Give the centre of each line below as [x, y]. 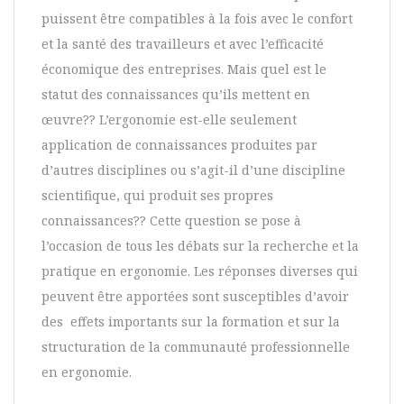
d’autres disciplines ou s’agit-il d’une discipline [193, 170]
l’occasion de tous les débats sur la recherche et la [200, 246]
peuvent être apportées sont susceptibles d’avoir [195, 297]
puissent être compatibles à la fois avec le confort [197, 19]
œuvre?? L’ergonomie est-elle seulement [169, 120]
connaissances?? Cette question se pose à [171, 221]
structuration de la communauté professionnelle [196, 347]
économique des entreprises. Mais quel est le [184, 69]
